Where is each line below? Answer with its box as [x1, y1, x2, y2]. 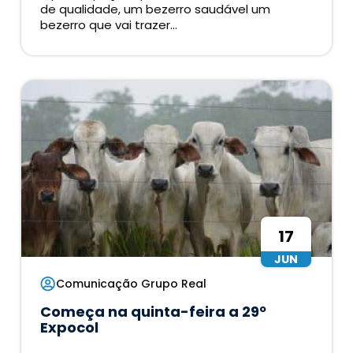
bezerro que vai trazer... [40, 17, 178, 34]
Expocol [40, 318, 99, 338]
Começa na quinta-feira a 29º [40, 302, 267, 322]
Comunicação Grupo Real [56, 276, 207, 292]
